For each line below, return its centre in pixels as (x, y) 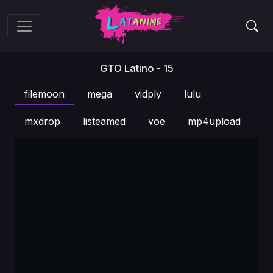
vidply (148, 94)
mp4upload (214, 121)
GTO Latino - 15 (136, 68)
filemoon (44, 94)
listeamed (104, 121)
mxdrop (42, 121)
